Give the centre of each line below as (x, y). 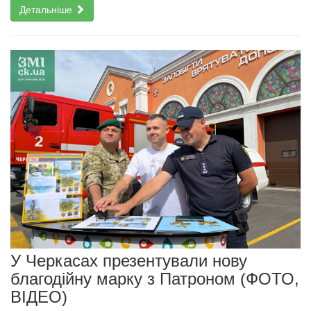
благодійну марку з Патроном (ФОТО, (155, 279)
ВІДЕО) (41, 297)
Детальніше (47, 10)
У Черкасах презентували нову (129, 261)
